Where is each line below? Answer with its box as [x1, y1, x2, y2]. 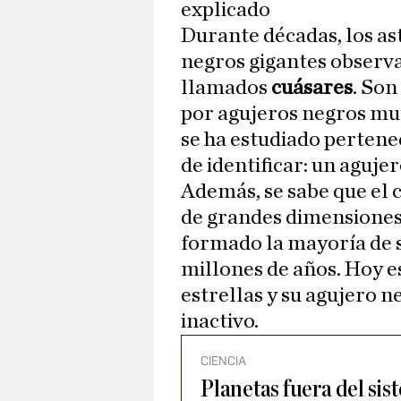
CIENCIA [200, 354, 246, 370]
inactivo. [181, 311, 259, 333]
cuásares [271, 77, 353, 99]
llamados [181, 77, 271, 99]
